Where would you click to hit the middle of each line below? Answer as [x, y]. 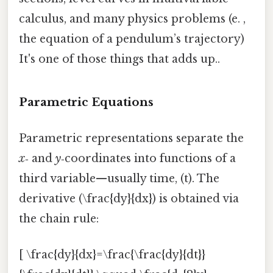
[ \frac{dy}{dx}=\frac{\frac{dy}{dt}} [112, 255]
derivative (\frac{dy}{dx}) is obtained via [129, 199]
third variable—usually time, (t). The [119, 179]
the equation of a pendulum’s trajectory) [132, 39]
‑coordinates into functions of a [148, 159]
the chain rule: [59, 219]
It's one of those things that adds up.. [119, 59]
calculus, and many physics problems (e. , [132, 19]
